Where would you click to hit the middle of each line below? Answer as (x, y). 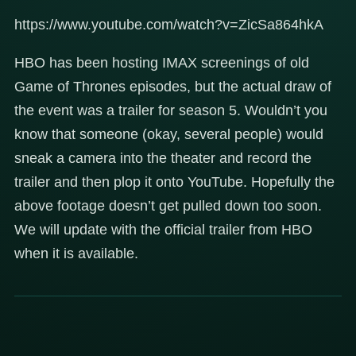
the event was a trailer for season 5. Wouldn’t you (171, 110)
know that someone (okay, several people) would (169, 134)
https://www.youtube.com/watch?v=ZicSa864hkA (169, 24)
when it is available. (76, 253)
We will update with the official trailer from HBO (163, 229)
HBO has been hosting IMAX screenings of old (162, 62)
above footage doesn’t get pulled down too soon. (168, 205)
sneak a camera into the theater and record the (163, 158)
